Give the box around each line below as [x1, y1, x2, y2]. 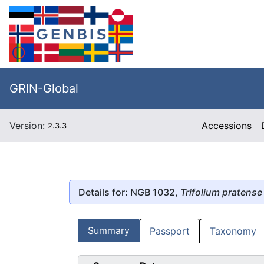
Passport [150, 225, 190, 237]
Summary [88, 225, 130, 237]
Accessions [202, 120, 252, 131]
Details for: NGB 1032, [78, 186, 180, 198]
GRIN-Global [9, 81, 78, 95]
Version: [9, 120, 48, 131]
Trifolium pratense [180, 186, 262, 198]
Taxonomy [210, 225, 256, 237]
